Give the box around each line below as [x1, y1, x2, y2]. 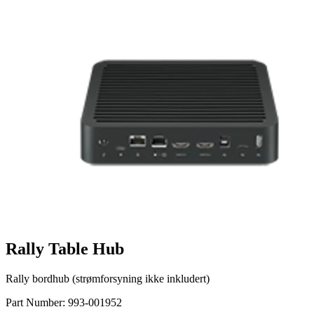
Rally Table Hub [6, 239, 124, 258]
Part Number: [6, 296, 68, 308]
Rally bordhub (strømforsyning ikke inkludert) [6, 272, 210, 285]
